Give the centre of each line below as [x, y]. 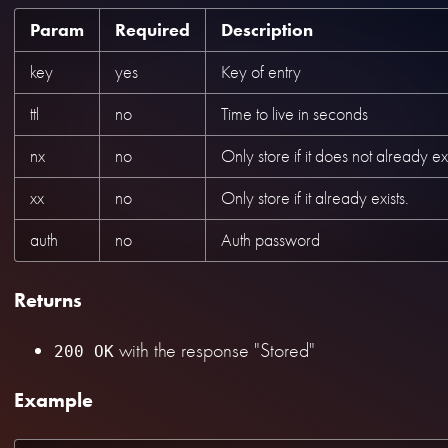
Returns [48, 300]
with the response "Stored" [214, 350]
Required [152, 29]
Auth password [270, 240]
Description [267, 29]
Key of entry [261, 72]
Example [53, 400]
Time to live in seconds [294, 114]
